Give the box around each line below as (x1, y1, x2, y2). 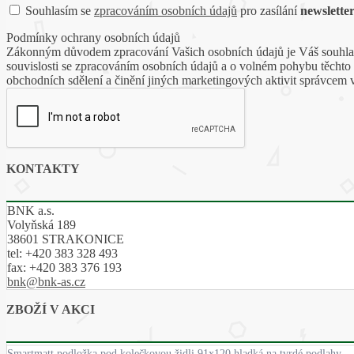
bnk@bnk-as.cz (7, 275, 85, 289)
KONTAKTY (6, 162, 80, 176)
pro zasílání (237, 4, 300, 18)
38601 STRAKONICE (7, 232, 124, 247)
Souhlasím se (25, 4, 94, 18)
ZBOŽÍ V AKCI (6, 303, 95, 317)
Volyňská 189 (7, 218, 76, 232)
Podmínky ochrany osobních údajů (6, 31, 180, 45)
